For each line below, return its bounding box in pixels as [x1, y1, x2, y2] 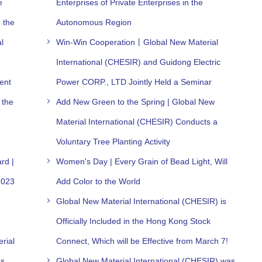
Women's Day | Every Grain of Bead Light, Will [56, 156, 228, 166]
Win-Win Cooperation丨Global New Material [56, 37, 219, 47]
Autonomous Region [56, 17, 132, 27]
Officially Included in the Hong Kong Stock [56, 216, 211, 226]
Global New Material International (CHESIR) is [56, 196, 227, 206]
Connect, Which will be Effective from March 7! [56, 236, 229, 246]
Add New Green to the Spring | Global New [56, 96, 215, 106]
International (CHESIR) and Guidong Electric [56, 57, 221, 67]
